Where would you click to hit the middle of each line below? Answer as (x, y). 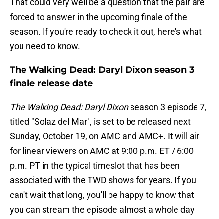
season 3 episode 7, (167, 107)
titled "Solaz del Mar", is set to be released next (100, 122)
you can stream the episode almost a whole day (102, 210)
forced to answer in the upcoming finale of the (99, 17)
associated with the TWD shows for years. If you (103, 180)
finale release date (51, 83)
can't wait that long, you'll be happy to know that (102, 195)
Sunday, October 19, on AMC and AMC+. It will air (105, 136)
